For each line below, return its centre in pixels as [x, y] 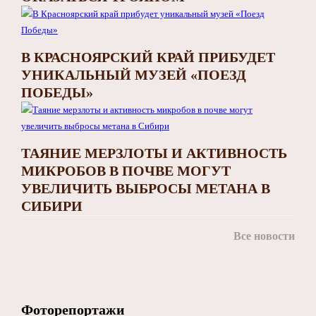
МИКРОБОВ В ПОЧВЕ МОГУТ [126, 170]
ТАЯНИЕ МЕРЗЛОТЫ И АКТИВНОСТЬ [154, 153]
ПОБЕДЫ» [57, 92]
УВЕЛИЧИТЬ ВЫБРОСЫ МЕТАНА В [146, 188]
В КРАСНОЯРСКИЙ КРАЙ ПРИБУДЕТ [148, 57]
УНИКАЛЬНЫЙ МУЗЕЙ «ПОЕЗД [134, 74]
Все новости [264, 236]
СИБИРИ [52, 206]
